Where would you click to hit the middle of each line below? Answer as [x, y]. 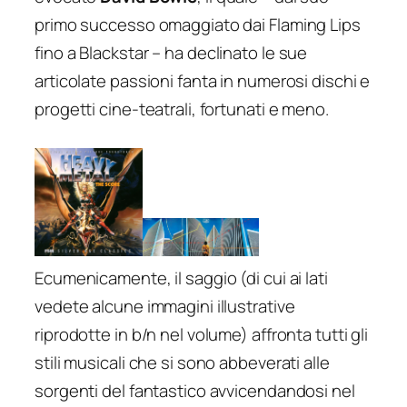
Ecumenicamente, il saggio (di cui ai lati [181, 278]
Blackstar [114, 52]
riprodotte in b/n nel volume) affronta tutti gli [202, 335]
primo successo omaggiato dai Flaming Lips [198, 24]
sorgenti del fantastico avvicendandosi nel [195, 391]
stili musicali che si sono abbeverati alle [182, 363]
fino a [57, 52]
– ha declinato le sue [228, 52]
